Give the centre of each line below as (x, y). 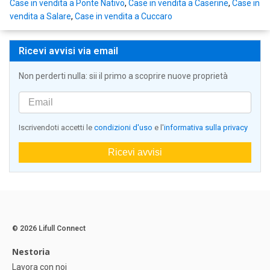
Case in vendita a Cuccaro (124, 17)
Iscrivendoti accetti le (56, 128)
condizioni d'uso (123, 128)
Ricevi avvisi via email (68, 51)
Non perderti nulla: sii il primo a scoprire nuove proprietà (123, 76)
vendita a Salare (40, 17)
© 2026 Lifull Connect (49, 229)
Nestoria (31, 252)
